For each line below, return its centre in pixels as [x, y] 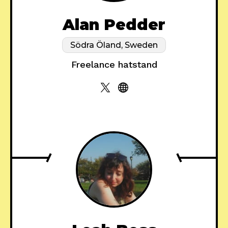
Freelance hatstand [114, 65]
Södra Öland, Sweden [114, 45]
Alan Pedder [114, 25]
